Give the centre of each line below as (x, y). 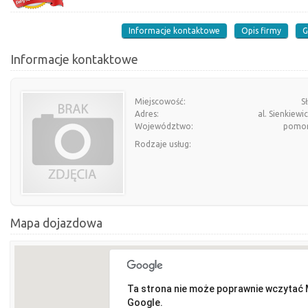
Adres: (147, 114)
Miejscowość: (160, 101)
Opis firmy (261, 31)
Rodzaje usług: (163, 144)
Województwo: (164, 126)
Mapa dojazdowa (56, 223)
